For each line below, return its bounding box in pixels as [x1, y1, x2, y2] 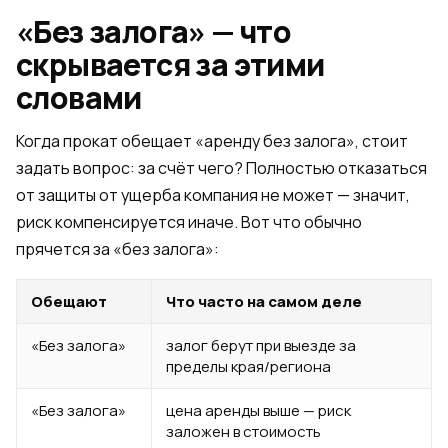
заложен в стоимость [166, 421, 321, 442]
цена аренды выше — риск [166, 400, 351, 421]
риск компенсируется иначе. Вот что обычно [16, 211, 362, 233]
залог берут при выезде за [166, 335, 356, 356]
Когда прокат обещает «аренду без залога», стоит [16, 130, 408, 152]
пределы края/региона [166, 356, 331, 377]
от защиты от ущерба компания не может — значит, [16, 184, 410, 206]
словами [16, 77, 142, 118]
